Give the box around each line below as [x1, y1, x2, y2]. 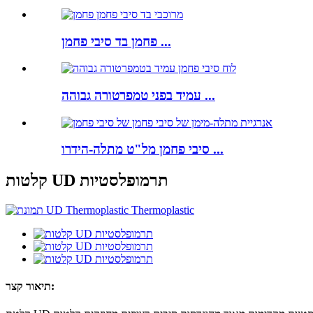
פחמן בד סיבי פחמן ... [157, 34, 171, 49]
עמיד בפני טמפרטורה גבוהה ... [201, 87, 215, 103]
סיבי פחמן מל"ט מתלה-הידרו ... [210, 142, 224, 157]
